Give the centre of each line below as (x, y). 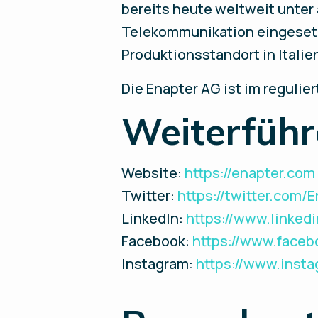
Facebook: (157, 241)
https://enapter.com (250, 173)
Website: (153, 173)
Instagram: (159, 264)
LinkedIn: (154, 218)
